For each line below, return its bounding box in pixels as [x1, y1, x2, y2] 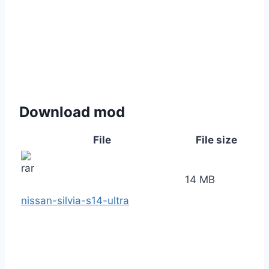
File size [196, 134, 237, 147]
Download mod [19, 103, 125, 121]
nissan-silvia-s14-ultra [21, 195, 129, 207]
